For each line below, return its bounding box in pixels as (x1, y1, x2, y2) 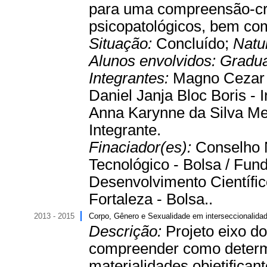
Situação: (89, 35, 156, 52)
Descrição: (89, 223, 166, 240)
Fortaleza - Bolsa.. (89, 191, 213, 207)
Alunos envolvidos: (89, 52, 220, 69)
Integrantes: (89, 70, 173, 86)
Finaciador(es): (89, 139, 195, 156)
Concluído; (156, 35, 233, 52)
